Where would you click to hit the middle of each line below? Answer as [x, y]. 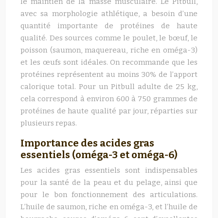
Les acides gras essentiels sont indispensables [109, 170]
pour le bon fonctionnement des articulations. [109, 195]
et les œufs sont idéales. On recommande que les [109, 62]
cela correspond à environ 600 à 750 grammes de [109, 99]
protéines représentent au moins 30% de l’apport [109, 74]
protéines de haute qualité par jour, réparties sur [109, 111]
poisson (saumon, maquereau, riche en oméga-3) [109, 50]
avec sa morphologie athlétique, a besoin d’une [109, 14]
